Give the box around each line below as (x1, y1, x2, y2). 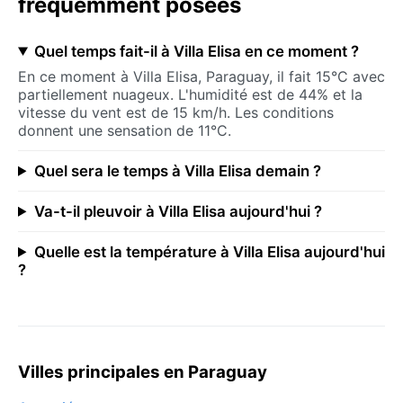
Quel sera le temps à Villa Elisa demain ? (33, 161, 321, 180)
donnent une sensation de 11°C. (18, 121, 231, 139)
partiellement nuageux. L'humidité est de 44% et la (18, 85, 363, 103)
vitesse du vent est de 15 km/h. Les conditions (18, 103, 334, 121)
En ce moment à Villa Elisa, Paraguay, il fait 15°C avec (18, 67, 385, 85)
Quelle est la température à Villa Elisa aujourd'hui (33, 242, 385, 261)
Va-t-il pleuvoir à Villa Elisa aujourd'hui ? (33, 201, 322, 220)
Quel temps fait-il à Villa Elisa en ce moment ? (33, 41, 359, 60)
